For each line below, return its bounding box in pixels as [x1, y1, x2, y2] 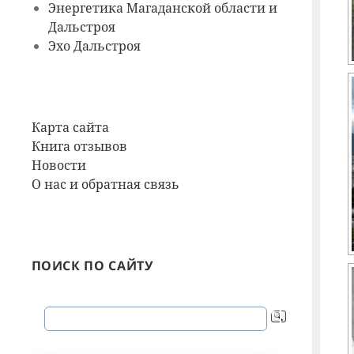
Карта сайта [31, 119, 109, 137]
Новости [31, 156, 86, 175]
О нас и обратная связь [31, 175, 179, 194]
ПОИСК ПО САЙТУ [31, 257, 154, 275]
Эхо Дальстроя [47, 37, 141, 55]
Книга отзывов [31, 137, 127, 156]
